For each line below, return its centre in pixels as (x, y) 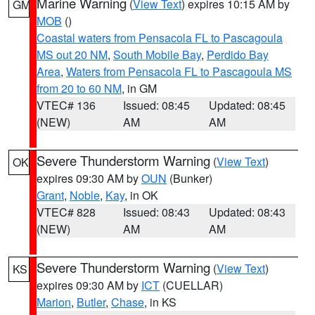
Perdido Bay (238, 54)
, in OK (141, 195)
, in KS (160, 302)
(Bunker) (189, 178)
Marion (54, 302)
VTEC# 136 (66, 105)
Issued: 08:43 (156, 212)
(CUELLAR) (191, 285)
